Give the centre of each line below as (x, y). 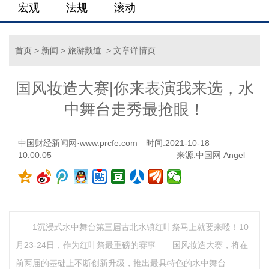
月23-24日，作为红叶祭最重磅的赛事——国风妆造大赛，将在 (132, 245)
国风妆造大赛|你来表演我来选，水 (134, 88)
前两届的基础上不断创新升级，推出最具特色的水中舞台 (121, 263)
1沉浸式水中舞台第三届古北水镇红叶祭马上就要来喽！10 (141, 227)
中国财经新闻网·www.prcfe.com (78, 143)
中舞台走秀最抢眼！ (134, 109)
